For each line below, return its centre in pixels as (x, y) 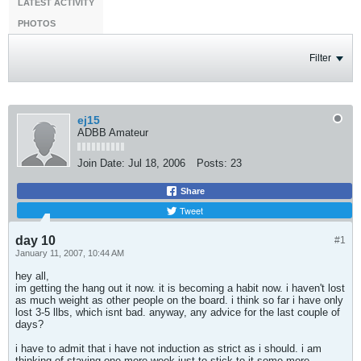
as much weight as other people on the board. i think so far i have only (179, 300)
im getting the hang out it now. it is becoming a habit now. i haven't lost (180, 288)
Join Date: (101, 163)
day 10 (35, 241)
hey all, (32, 276)
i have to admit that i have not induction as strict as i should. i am (168, 349)
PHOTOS (37, 23)
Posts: (212, 163)
